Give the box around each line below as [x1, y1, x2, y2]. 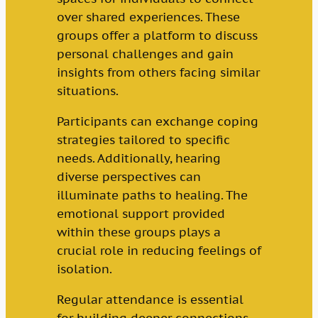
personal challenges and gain [56, 46, 234, 62]
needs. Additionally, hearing [56, 150, 221, 166]
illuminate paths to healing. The [56, 187, 248, 203]
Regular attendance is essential [56, 291, 243, 307]
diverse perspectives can [56, 168, 201, 185]
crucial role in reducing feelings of [56, 242, 261, 258]
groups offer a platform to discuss [56, 28, 258, 43]
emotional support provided [56, 205, 225, 221]
